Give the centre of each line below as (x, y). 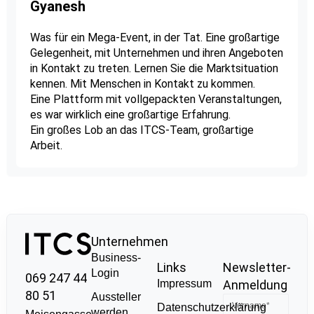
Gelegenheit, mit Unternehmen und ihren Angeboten (156, 53)
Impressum (184, 284)
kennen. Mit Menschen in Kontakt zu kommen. (142, 84)
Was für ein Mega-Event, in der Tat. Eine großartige (155, 38)
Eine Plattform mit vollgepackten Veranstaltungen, (156, 100)
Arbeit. (46, 146)
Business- (116, 257)
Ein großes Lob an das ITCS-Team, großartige (142, 130)
